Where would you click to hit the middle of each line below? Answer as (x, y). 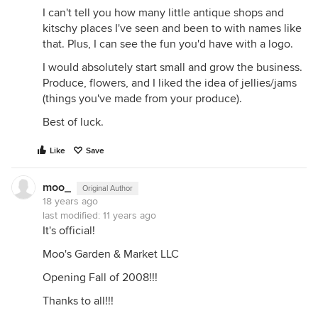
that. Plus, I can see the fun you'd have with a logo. (168, 44)
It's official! (69, 231)
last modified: (73, 215)
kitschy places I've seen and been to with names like (172, 28)
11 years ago (130, 215)
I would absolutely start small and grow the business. (172, 67)
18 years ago (70, 201)
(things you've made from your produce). (142, 99)
